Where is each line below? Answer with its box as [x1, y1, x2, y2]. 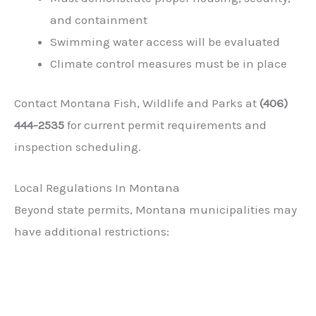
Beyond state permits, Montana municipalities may [14, 202, 297, 217]
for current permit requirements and [64, 118, 267, 133]
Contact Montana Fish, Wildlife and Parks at [14, 96, 260, 111]
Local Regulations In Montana [14, 181, 180, 195]
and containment [50, 12, 147, 27]
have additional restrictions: [14, 224, 169, 239]
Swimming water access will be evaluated [50, 34, 280, 49]
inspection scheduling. [14, 140, 141, 154]
